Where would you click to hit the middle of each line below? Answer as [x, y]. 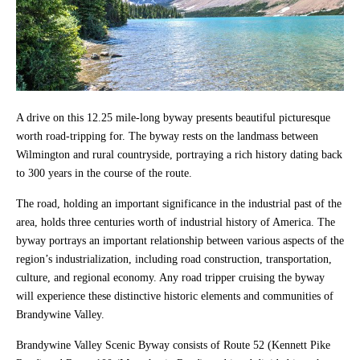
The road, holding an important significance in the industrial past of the [179, 203]
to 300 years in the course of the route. [106, 173]
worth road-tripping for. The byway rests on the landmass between [167, 136]
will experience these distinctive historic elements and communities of [175, 296]
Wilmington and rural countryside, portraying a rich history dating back [179, 154]
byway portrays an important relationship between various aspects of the [180, 240]
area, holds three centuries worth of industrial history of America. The [176, 222]
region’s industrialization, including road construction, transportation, [174, 259]
